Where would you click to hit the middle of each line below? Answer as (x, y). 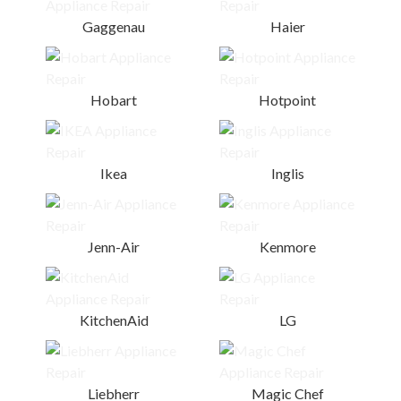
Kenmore (287, 247)
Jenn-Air (114, 247)
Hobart (114, 100)
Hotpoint (287, 100)
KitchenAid (114, 320)
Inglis (287, 173)
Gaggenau (114, 26)
